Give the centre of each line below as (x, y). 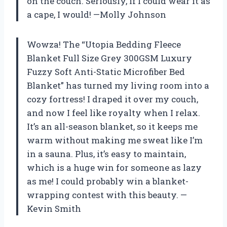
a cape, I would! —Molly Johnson (97, 15)
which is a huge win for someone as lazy (114, 168)
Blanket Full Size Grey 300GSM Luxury (109, 58)
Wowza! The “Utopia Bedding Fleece (104, 45)
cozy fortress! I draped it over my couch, (112, 99)
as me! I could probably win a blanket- (108, 181)
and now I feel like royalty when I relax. (113, 113)
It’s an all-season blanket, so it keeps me (112, 127)
